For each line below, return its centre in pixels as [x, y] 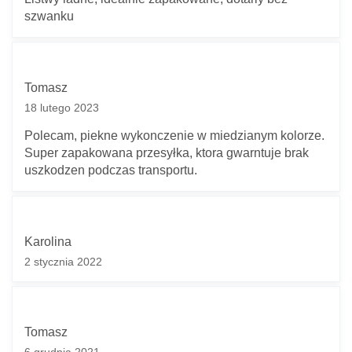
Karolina [48, 241]
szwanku [49, 16]
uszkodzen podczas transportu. [111, 170]
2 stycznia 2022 [63, 261]
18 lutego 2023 [62, 107]
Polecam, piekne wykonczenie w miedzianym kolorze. [174, 135]
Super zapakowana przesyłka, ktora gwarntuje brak [167, 152]
